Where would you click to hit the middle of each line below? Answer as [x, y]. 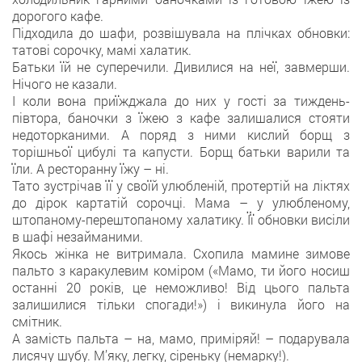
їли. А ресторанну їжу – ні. [90, 168]
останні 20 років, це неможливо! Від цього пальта [181, 287]
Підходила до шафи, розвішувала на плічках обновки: [181, 33]
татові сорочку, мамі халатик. [102, 50]
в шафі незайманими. [78, 236]
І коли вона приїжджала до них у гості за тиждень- [181, 101]
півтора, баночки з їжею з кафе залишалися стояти [181, 118]
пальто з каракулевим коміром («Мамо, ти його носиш [181, 270]
